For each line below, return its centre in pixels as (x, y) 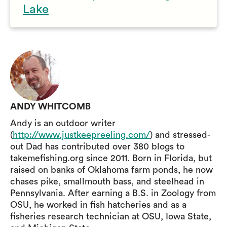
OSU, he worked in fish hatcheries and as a (98, 205)
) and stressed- (180, 135)
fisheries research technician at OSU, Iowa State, (111, 216)
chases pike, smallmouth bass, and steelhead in (107, 181)
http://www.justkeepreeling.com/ (81, 135)
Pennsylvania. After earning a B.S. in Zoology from (113, 193)
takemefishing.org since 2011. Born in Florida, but (111, 158)
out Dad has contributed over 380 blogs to (97, 146)
